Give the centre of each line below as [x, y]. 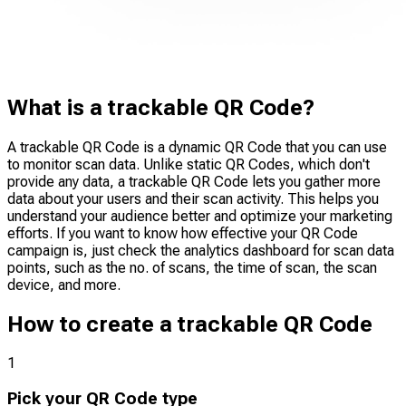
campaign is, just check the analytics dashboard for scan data [201, 250]
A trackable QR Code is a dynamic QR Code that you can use [197, 147]
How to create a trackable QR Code [190, 324]
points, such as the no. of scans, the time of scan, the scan [192, 267]
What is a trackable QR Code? [161, 107]
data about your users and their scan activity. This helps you [193, 198]
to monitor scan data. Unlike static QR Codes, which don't [188, 164]
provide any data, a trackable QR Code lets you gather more [194, 181]
